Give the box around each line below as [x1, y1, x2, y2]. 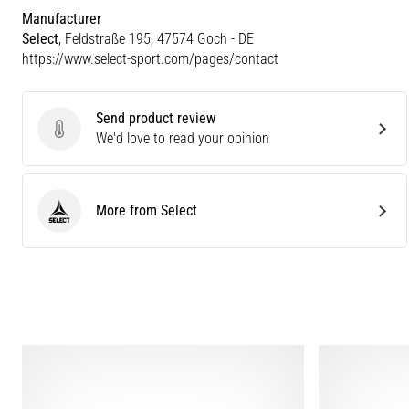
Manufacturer [22, 9, 101, 27]
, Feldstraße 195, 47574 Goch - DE [58, 29, 254, 47]
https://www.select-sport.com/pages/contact [22, 49, 278, 68]
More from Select [96, 201, 197, 219]
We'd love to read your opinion [96, 129, 269, 147]
